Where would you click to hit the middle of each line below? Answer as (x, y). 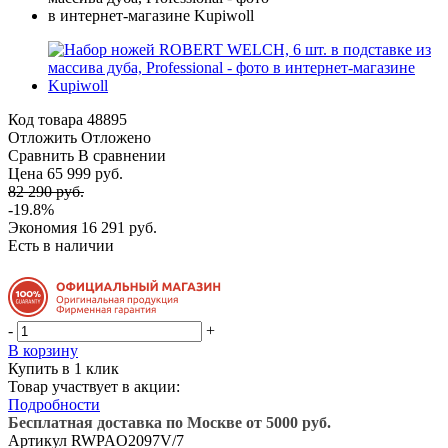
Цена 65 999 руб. (65, 173)
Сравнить (41, 155)
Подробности (54, 404)
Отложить (42, 137)
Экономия (44, 227)
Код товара (45, 119)
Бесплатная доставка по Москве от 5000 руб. (169, 422)
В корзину (43, 350)
